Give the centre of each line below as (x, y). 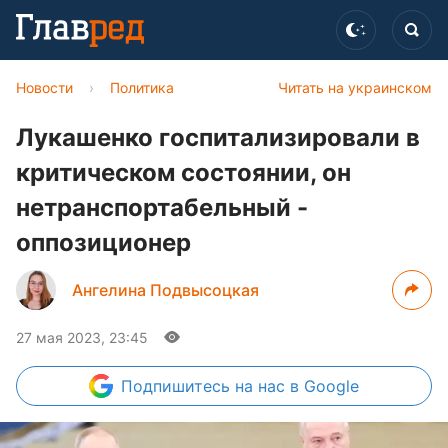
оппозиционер (103, 242)
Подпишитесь (178, 386)
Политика (142, 87)
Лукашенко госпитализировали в (218, 137)
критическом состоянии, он (183, 172)
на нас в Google (297, 386)
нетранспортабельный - (162, 207)
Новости (44, 87)
